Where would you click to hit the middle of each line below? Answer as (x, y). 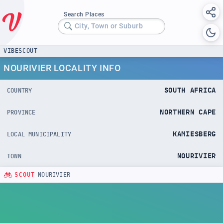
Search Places (84, 14)
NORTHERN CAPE (188, 112)
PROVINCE (21, 112)
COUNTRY (20, 90)
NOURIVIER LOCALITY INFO (62, 68)
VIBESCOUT (21, 51)
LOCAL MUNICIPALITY (39, 134)
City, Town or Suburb (109, 26)
